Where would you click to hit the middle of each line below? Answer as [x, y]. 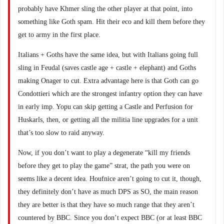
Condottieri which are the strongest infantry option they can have [110, 94]
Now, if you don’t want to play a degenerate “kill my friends [104, 153]
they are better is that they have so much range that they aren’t [106, 205]
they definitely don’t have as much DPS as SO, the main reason [108, 192]
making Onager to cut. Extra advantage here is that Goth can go [108, 81]
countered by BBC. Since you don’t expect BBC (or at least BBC [110, 218]
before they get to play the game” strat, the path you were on [104, 166]
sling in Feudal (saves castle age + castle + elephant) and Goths [107, 68]
